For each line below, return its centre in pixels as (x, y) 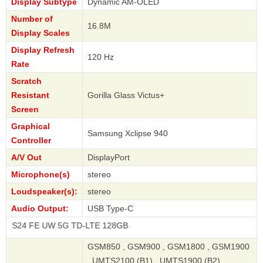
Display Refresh (43, 50)
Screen (25, 109)
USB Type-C (110, 209)
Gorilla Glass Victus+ (126, 95)
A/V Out (26, 158)
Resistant (30, 95)
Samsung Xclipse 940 (128, 134)
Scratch (26, 81)
